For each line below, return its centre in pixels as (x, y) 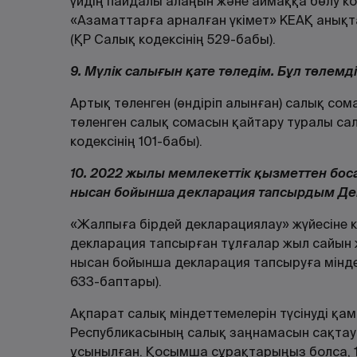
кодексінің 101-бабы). (136, 141)
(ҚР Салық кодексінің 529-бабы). (173, 39)
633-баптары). (116, 282)
